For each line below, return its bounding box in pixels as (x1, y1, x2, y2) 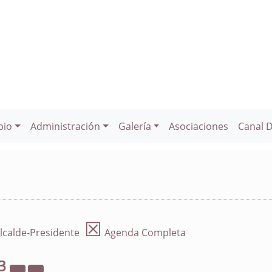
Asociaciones (169, 120, 229, 133)
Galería (118, 120, 151, 133)
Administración (30, 120, 100, 133)
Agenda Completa (102, 226, 186, 239)
